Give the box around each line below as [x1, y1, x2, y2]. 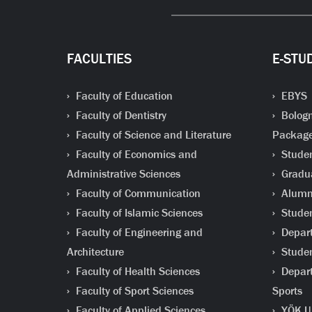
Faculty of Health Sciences [72, 264, 200, 279]
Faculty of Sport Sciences [72, 283, 194, 298]
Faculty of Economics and [72, 147, 197, 162]
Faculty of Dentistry [72, 108, 166, 123]
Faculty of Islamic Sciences [72, 205, 203, 220]
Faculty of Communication [72, 186, 201, 201]
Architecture [66, 244, 124, 259]
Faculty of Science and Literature [72, 127, 231, 142]
